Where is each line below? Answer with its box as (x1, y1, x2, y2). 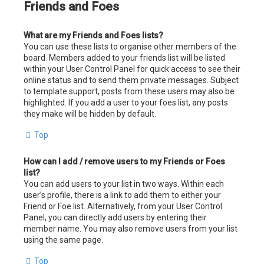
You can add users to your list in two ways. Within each (24, 179, 224, 189)
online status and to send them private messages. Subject (24, 75, 239, 85)
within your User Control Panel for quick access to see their (24, 64, 240, 74)
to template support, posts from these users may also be (24, 86, 235, 96)
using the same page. (24, 235, 103, 245)
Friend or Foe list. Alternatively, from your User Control (24, 201, 222, 211)
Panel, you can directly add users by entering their (24, 212, 207, 222)
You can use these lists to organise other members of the (24, 41, 236, 51)
